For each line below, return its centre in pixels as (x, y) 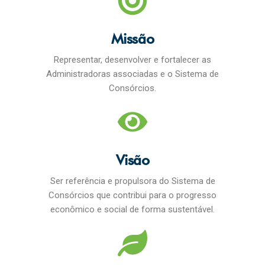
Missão (132, 39)
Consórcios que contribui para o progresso (132, 195)
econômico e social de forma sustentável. (132, 209)
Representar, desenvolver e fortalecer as (132, 60)
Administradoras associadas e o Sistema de (132, 74)
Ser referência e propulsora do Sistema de (132, 181)
